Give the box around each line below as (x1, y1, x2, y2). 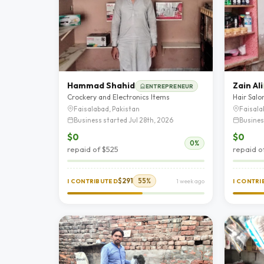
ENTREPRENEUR (146, 82, 194, 90)
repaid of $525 (67, 144, 118, 154)
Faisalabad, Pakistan (74, 104, 140, 114)
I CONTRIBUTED (67, 177, 118, 186)
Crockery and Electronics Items (67, 93, 170, 102)
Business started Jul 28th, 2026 (74, 115, 173, 125)
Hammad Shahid (67, 80, 135, 91)
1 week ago (176, 177, 205, 186)
